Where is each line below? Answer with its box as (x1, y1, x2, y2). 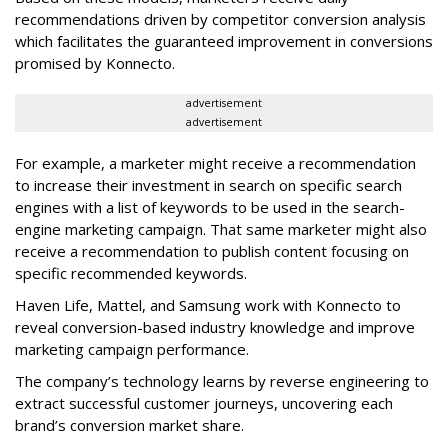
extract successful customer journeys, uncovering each (15, 393, 393, 413)
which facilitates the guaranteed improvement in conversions (15, 31, 433, 51)
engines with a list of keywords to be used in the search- (15, 197, 405, 217)
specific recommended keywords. (15, 263, 251, 283)
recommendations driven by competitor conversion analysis (15, 9, 426, 29)
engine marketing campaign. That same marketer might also (15, 219, 427, 239)
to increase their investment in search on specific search (15, 175, 402, 195)
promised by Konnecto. (15, 53, 179, 73)
